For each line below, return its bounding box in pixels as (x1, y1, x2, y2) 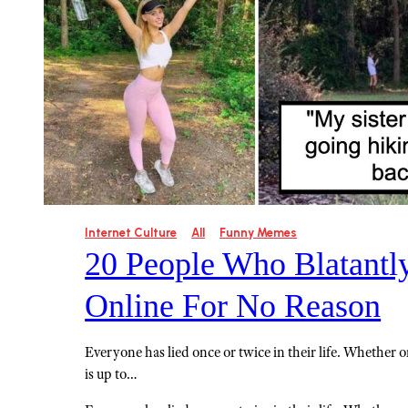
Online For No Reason (85, 288, 382, 325)
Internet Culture (85, 226, 178, 240)
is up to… (85, 365, 138, 383)
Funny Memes (219, 226, 298, 240)
